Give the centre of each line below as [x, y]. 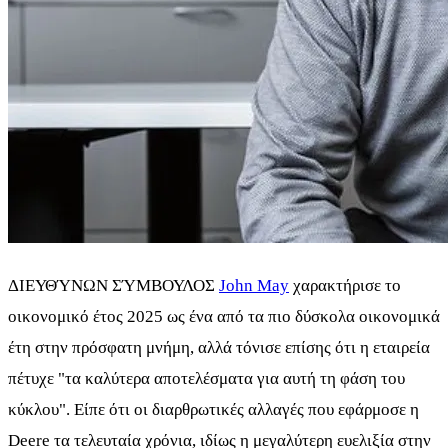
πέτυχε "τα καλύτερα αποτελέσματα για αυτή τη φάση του [206, 379]
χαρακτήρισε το [345, 286]
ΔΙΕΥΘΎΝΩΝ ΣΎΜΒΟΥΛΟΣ [113, 286]
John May [254, 286]
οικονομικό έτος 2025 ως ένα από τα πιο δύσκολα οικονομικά [224, 317]
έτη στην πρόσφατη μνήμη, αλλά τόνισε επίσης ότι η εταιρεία [219, 348]
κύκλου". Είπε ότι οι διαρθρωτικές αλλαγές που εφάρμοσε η [213, 410]
